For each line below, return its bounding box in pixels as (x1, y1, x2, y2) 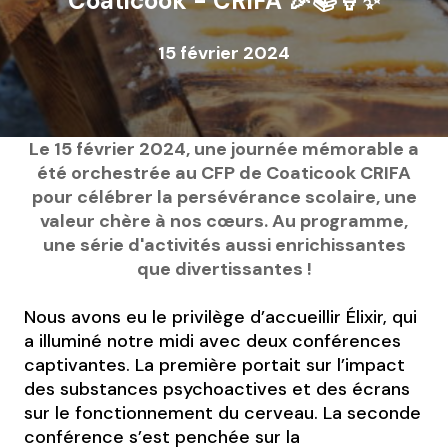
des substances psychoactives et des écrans (24, 377, 411, 401)
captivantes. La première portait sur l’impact (24, 353, 406, 377)
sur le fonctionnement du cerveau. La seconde (24, 401, 422, 425)
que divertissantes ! (136, 257, 312, 281)
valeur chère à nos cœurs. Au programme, (40, 209, 408, 233)
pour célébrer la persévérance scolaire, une (31, 185, 417, 209)
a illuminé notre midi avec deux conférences (24, 329, 402, 353)
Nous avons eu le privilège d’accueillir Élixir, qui (24, 305, 418, 329)
